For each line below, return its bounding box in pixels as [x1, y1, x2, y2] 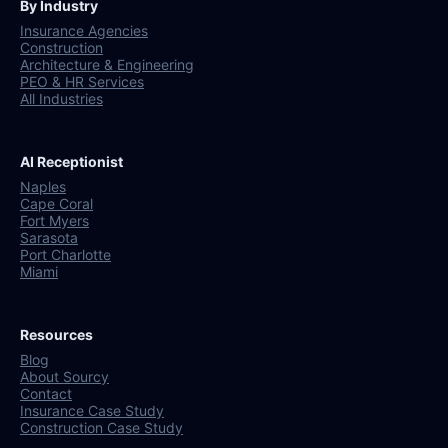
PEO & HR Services [20, 73, 144, 91]
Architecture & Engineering [20, 56, 194, 74]
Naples [20, 178, 66, 196]
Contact [20, 385, 72, 403]
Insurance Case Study [20, 402, 164, 420]
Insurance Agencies [20, 22, 148, 40]
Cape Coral [20, 195, 93, 213]
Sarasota [20, 229, 78, 247]
